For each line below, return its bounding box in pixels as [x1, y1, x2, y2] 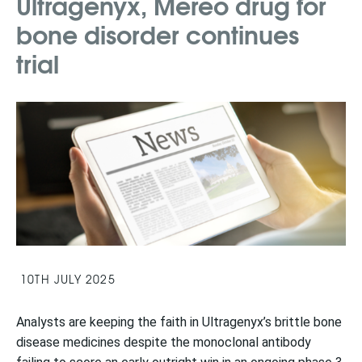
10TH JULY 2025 [20, 270, 116, 287]
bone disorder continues [16, 15, 299, 53]
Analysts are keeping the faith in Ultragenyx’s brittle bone [16, 314, 342, 330]
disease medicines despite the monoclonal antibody [16, 334, 311, 350]
